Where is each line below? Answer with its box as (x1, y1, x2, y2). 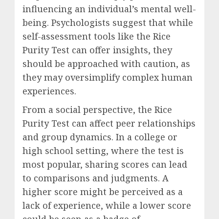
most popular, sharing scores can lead (22, 158, 187, 171)
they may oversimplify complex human (22, 71, 193, 84)
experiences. (22, 85, 76, 97)
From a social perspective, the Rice (22, 104, 172, 116)
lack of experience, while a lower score (22, 199, 191, 212)
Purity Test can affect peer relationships (22, 117, 196, 130)
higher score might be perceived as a (22, 186, 183, 198)
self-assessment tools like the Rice (22, 30, 171, 43)
